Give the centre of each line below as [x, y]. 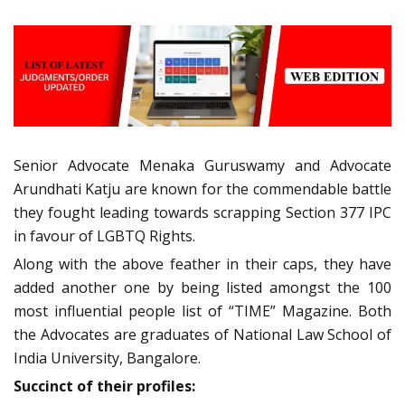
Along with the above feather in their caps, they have [202, 264]
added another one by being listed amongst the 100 [202, 288]
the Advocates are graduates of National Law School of [202, 335]
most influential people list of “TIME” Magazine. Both [202, 311]
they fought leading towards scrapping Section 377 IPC [202, 213]
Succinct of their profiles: [104, 386]
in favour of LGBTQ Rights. [104, 236]
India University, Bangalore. [107, 358]
